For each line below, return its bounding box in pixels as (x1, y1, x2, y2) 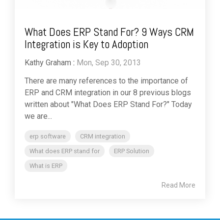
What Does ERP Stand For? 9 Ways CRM (25, 25, 194, 40)
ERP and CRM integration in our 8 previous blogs (25, 88, 191, 98)
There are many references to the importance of (25, 76, 188, 86)
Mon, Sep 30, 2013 (77, 58, 141, 68)
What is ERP (29, 162, 62, 170)
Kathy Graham (25, 58, 71, 68)
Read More (162, 181, 195, 190)
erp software (29, 133, 66, 140)
